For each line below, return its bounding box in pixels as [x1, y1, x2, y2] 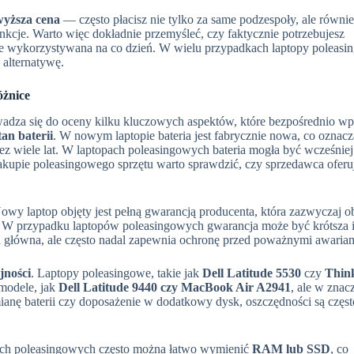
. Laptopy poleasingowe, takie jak [31, 265, 202, 280]
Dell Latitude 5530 [202, 265, 301, 280]
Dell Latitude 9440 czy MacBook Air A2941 [58, 280, 291, 294]
